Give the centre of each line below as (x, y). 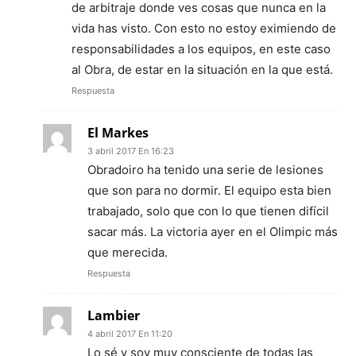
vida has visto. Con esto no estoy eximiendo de (204, 28)
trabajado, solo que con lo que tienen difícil (208, 211)
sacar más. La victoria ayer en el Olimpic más (213, 232)
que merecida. (128, 252)
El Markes (118, 133)
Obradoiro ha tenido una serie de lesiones (205, 170)
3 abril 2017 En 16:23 (131, 151)
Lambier (114, 315)
